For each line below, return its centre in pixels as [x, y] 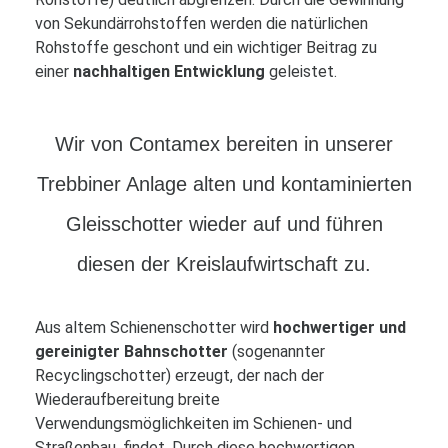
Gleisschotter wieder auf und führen [224, 224]
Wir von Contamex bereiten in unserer [224, 144]
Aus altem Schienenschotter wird [154, 327]
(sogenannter [276, 351]
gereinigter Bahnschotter [131, 351]
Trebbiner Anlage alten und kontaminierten [224, 184]
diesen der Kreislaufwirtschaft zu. [224, 264]
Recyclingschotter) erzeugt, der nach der [179, 375]
